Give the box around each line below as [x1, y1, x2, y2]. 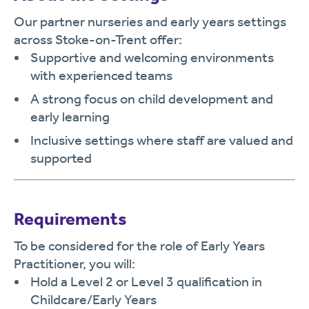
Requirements [14, 208, 127, 230]
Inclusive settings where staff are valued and [30, 132, 293, 148]
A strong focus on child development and [30, 90, 273, 107]
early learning [30, 108, 110, 125]
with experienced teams [30, 67, 172, 83]
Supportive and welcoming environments [30, 49, 274, 66]
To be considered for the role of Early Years [14, 237, 265, 254]
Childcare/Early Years [30, 291, 157, 308]
